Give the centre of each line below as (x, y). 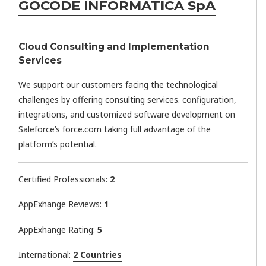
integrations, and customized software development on (127, 115)
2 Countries (97, 255)
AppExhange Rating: (58, 229)
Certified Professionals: (64, 179)
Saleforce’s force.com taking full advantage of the (115, 129)
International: (46, 255)
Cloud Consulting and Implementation (114, 46)
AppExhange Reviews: (61, 204)
